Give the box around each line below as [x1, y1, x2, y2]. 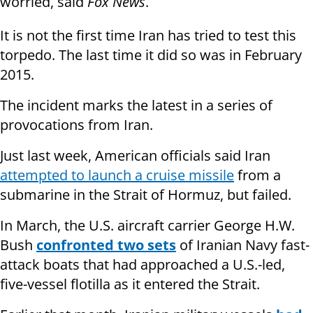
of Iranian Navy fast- [176, 235, 310, 255]
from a [234, 166, 281, 185]
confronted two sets [36, 235, 176, 255]
